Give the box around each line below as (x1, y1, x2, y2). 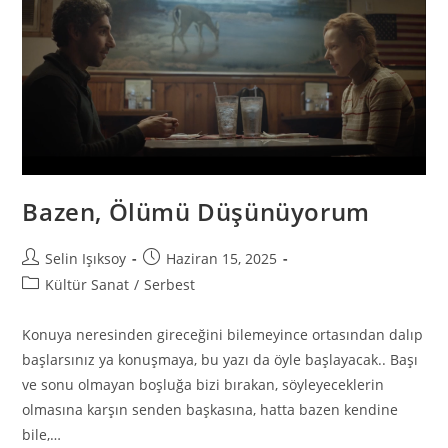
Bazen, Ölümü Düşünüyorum (22, 194, 370, 228)
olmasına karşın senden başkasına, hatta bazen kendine (22, 399, 399, 419)
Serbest (144, 274, 196, 294)
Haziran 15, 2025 (166, 248, 278, 268)
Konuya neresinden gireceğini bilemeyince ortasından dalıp (22, 324, 424, 344)
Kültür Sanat (45, 274, 130, 294)
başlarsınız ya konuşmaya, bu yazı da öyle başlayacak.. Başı (22, 349, 419, 369)
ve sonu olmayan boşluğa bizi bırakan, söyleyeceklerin (22, 374, 385, 394)
